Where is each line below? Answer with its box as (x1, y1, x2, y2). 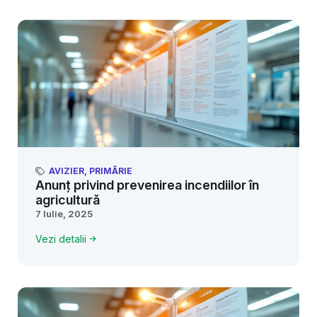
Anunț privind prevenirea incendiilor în (35, 178, 259, 192)
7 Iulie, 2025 (35, 208, 93, 219)
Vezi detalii (35, 232, 86, 245)
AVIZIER (49, 166, 84, 176)
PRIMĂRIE (89, 166, 132, 176)
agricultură (35, 192, 100, 207)
